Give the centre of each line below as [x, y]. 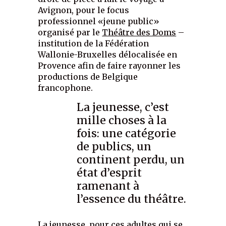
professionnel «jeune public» [99, 21]
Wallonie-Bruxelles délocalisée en [108, 54]
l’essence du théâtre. [132, 199]
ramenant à [108, 186]
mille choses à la [122, 120]
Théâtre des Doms [139, 32]
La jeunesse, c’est [123, 107]
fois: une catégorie [127, 133]
